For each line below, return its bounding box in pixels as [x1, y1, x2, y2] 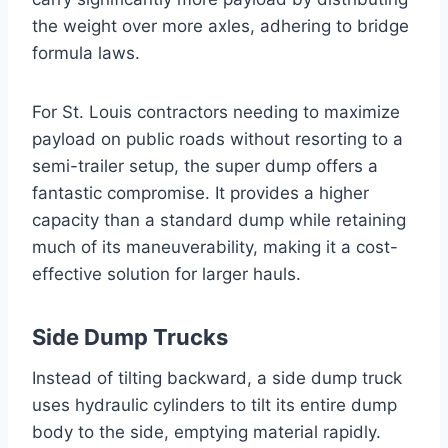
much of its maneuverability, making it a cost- [32, 236, 398, 257]
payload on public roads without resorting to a [32, 128, 403, 149]
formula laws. [32, 42, 140, 63]
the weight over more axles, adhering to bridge [32, 15, 409, 36]
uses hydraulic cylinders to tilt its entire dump [32, 394, 397, 415]
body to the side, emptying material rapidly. [32, 421, 381, 442]
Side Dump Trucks [32, 323, 228, 350]
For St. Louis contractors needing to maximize [32, 101, 400, 122]
